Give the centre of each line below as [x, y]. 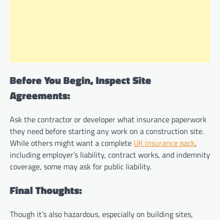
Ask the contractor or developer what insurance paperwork [108, 119]
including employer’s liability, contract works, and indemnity [110, 154]
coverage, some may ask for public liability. [81, 166]
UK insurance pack [164, 143]
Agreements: [40, 96]
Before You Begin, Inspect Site [81, 80]
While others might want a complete [72, 143]
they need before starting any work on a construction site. [107, 131]
